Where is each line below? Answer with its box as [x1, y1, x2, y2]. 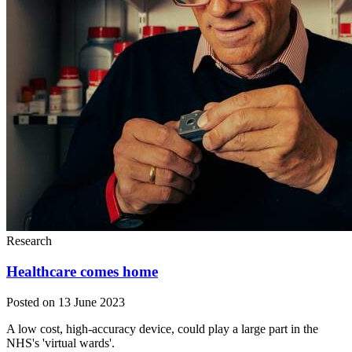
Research [6, 234, 52, 248]
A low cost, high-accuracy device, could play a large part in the [6, 321, 318, 335]
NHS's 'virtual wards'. [6, 335, 115, 350]
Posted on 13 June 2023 [6, 295, 125, 309]
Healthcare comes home [6, 263, 158, 280]
